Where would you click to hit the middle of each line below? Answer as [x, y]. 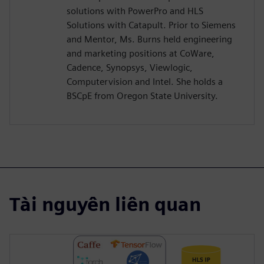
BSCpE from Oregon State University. [142, 96]
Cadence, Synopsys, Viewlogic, [130, 68]
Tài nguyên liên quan [105, 204]
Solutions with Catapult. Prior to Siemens [151, 25]
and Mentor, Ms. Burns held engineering [149, 39]
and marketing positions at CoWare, [141, 54]
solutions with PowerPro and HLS [135, 11]
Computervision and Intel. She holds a [145, 82]
